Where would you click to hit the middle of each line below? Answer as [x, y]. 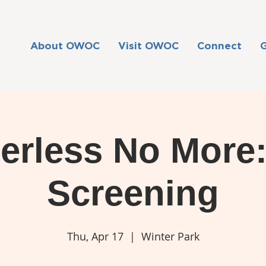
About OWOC [65, 45]
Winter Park [170, 236]
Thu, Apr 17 [95, 236]
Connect [219, 45]
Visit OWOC [148, 45]
